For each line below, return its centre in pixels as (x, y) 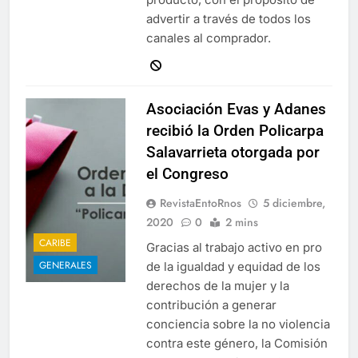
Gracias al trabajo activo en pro (234, 248)
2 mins (241, 223)
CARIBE (55, 243)
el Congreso (187, 174)
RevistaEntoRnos (200, 203)
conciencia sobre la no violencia (238, 324)
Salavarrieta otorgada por (233, 153)
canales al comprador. (208, 38)
